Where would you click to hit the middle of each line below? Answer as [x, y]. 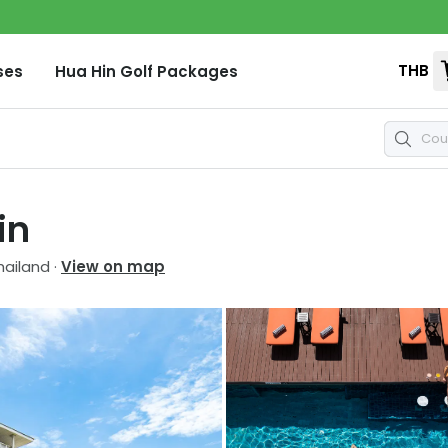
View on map [113, 266]
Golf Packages [177, 71]
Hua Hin [85, 71]
